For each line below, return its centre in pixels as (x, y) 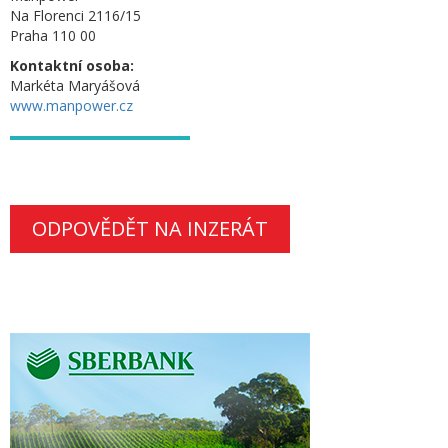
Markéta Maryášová (75, 85)
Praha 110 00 (53, 35)
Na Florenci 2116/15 (75, 15)
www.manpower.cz (71, 105)
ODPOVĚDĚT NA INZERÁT (150, 228)
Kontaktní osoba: (72, 65)
